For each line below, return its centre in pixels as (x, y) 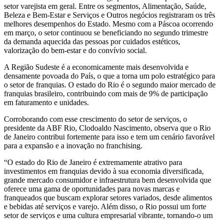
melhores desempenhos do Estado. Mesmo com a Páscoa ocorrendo (109, 24)
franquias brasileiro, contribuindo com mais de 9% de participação (106, 94)
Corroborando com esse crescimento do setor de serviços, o (96, 119)
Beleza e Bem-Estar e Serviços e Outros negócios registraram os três (110, 15)
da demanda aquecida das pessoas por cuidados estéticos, (92, 42)
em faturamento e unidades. (46, 103)
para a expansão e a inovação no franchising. (73, 146)
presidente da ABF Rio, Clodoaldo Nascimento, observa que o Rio (107, 128)
